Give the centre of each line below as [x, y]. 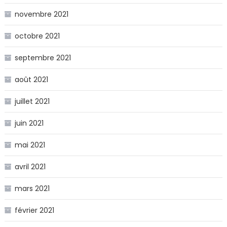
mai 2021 [30, 145]
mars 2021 [32, 189]
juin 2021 [29, 123]
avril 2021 [30, 167]
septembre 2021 [43, 58]
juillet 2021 [32, 102]
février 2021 [34, 211]
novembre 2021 [41, 14]
